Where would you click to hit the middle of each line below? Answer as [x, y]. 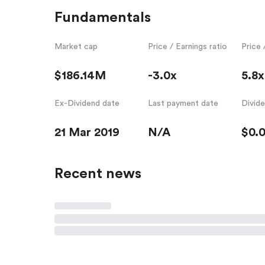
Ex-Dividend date [87, 103]
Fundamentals [103, 17]
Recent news [98, 174]
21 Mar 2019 [87, 132]
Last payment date [183, 103]
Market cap [76, 46]
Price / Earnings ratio [187, 46]
